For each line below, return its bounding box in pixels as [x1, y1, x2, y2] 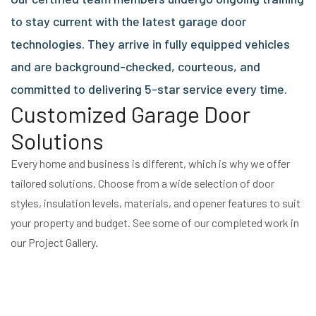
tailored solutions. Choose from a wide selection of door [11, 176, 274, 190]
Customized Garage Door [11, 99, 250, 127]
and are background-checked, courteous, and [11, 58, 260, 74]
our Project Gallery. [11, 235, 98, 249]
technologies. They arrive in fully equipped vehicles [11, 35, 290, 51]
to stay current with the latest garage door [11, 13, 246, 29]
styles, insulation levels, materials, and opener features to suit [11, 195, 300, 209]
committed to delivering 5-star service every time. [11, 80, 287, 97]
